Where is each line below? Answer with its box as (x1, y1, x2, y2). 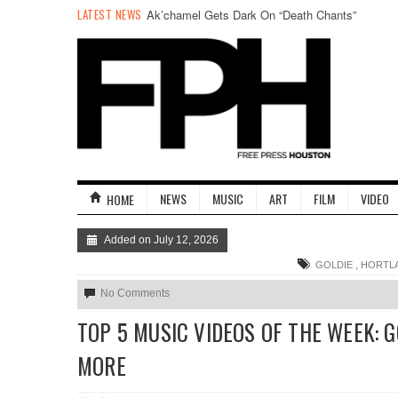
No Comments (100, 287, 170, 299)
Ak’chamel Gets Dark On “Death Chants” (147, 6, 356, 23)
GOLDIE (315, 259, 353, 270)
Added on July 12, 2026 (101, 234, 219, 246)
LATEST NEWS (77, 5, 145, 23)
